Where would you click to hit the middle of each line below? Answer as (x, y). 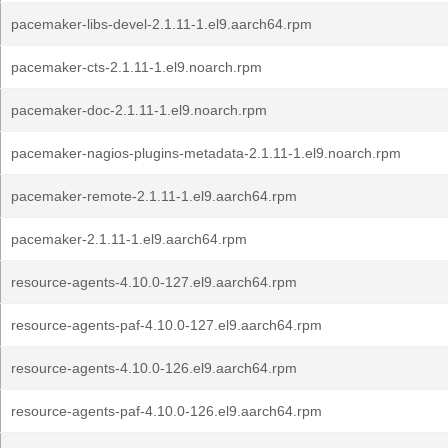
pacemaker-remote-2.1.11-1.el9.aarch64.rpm (154, 196)
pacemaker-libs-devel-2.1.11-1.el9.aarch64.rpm (161, 24)
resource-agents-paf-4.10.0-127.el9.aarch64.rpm (166, 325)
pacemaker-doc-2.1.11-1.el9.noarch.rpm (139, 110)
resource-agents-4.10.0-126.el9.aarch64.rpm (154, 368)
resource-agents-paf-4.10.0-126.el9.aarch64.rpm (166, 411)
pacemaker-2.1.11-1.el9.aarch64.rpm (129, 239)
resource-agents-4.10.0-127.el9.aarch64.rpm (154, 282)
